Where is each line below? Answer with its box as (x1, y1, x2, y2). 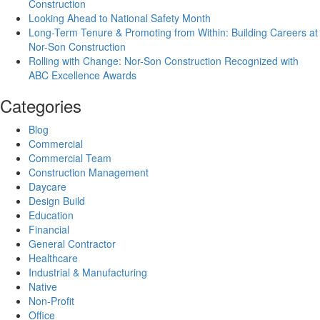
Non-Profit (29, 293, 74, 308)
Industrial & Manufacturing (29, 264, 147, 279)
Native (29, 279, 57, 294)
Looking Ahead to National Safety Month (29, 10, 211, 25)
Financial (29, 221, 69, 236)
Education (29, 207, 74, 222)
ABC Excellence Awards (29, 67, 136, 82)
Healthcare (29, 250, 78, 265)
